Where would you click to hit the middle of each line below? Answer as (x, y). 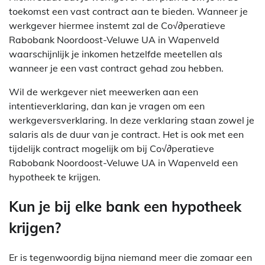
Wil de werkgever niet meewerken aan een (104, 92)
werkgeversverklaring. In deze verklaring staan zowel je (132, 120)
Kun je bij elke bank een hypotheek (125, 206)
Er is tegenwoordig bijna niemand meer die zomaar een (130, 257)
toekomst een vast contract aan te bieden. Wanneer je (128, 12)
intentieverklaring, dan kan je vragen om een (107, 106)
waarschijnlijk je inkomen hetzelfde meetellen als (116, 54)
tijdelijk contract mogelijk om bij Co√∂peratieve (112, 149)
